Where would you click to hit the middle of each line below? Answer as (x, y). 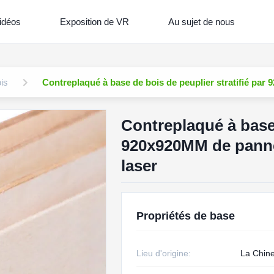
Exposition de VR (95, 21)
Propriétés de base (185, 216)
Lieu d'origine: (163, 253)
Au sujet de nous (202, 21)
